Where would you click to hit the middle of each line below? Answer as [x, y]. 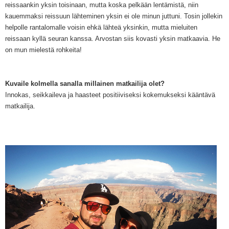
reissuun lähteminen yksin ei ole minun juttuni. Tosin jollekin [133, 16]
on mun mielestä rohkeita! [43, 50]
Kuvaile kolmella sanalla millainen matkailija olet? [85, 83]
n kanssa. [80, 38]
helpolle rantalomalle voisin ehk [51, 27]
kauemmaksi [24, 16]
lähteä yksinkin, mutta [137, 27]
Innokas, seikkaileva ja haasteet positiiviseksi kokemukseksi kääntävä [110, 95]
